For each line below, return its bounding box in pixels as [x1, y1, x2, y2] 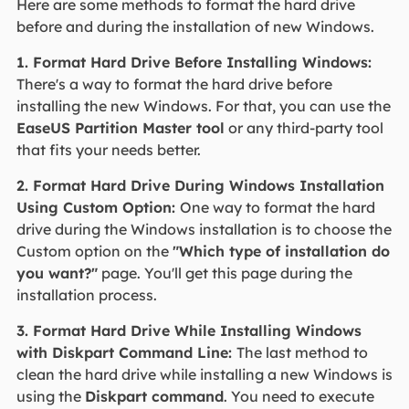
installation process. [16, 286, 161, 305]
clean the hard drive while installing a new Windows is [16, 365, 393, 384]
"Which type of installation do [172, 242, 390, 261]
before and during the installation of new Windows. [16, 17, 378, 37]
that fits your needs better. [16, 141, 204, 160]
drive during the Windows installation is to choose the [16, 220, 392, 239]
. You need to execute [223, 387, 374, 406]
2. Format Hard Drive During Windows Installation [16, 176, 384, 195]
